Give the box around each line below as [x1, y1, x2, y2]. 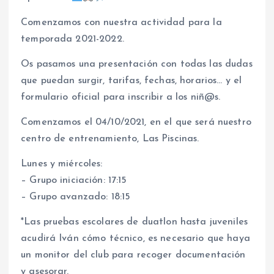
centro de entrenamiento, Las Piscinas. [21, 134, 199, 144]
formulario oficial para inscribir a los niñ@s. [21, 92, 221, 103]
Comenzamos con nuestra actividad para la [21, 18, 222, 28]
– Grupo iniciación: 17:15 [21, 176, 127, 186]
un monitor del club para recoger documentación [21, 250, 246, 261]
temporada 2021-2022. [21, 34, 124, 45]
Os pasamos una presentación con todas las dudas [21, 59, 253, 70]
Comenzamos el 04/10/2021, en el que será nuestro [21, 117, 251, 128]
